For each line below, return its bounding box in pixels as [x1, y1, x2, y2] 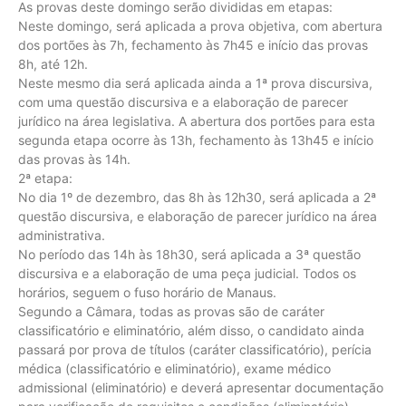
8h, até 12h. [18, 55, 88, 72]
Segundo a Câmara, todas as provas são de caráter [18, 303, 324, 319]
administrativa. [18, 227, 105, 243]
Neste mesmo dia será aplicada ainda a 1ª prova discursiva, [18, 74, 372, 91]
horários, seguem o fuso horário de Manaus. [18, 284, 276, 300]
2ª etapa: [18, 169, 72, 186]
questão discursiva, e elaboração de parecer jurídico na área [18, 208, 377, 224]
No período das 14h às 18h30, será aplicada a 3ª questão [18, 246, 361, 262]
